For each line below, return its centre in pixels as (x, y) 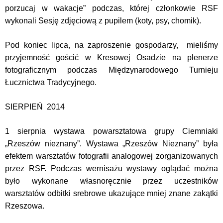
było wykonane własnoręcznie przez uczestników (111, 181)
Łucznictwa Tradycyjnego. (51, 82)
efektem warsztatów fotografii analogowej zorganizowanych (111, 156)
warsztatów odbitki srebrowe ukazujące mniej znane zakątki (111, 193)
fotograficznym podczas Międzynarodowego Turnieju (111, 70)
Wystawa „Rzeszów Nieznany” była (152, 144)
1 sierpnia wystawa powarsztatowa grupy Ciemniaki (111, 131)
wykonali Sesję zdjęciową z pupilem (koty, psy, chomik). (103, 21)
